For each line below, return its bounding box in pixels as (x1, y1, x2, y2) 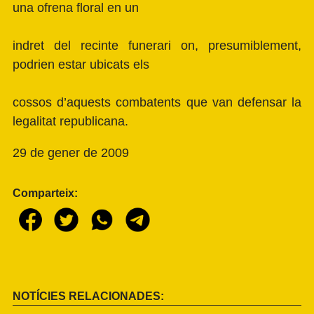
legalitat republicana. (13, 114, 128, 128)
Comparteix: (13, 186, 78, 199)
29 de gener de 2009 (13, 145, 129, 160)
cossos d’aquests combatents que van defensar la (13, 95, 301, 109)
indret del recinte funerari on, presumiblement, (13, 38, 301, 53)
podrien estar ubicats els (13, 57, 149, 71)
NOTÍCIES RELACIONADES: (13, 289, 164, 302)
